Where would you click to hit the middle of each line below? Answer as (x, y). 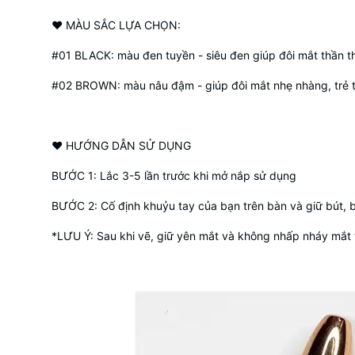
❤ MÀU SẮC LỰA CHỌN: (116, 25)
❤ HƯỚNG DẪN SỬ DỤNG (121, 145)
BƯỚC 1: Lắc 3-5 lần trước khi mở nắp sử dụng (174, 175)
